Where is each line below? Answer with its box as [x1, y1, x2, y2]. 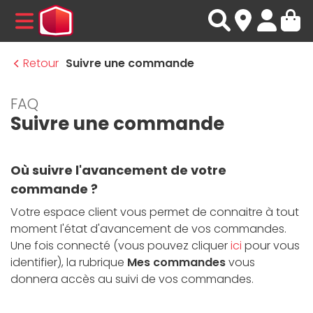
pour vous [242, 238, 300, 254]
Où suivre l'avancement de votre [10, 161, 226, 179]
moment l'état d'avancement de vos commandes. [10, 221, 286, 237]
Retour [22, 55, 59, 71]
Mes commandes [127, 254, 226, 270]
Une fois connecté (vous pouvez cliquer [10, 238, 231, 254]
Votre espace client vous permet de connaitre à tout [10, 204, 299, 220]
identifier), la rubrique [10, 254, 127, 270]
